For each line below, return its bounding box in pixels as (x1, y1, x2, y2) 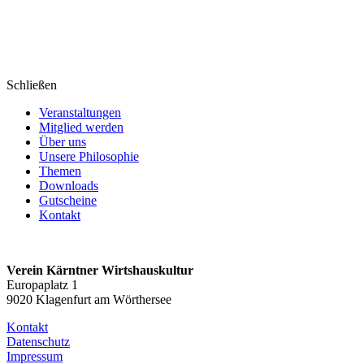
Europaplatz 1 (6, 278, 78, 292)
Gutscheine (39, 193, 97, 207)
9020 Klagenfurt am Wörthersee (6, 292, 171, 306)
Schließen (6, 78, 57, 92)
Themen (39, 164, 81, 178)
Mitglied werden (39, 120, 123, 134)
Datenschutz (6, 335, 70, 349)
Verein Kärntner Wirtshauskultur (6, 263, 193, 277)
